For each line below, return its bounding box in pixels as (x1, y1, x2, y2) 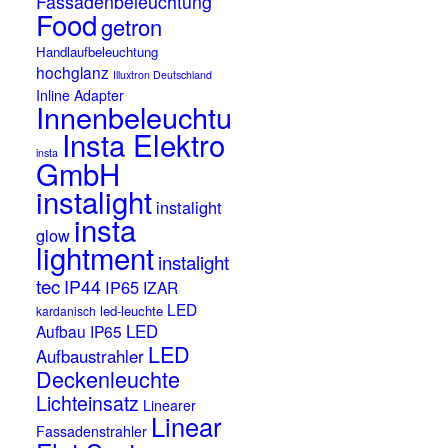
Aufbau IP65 (36, 320, 123, 342)
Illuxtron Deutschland (113, 67, 213, 82)
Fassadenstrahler (36, 421, 148, 441)
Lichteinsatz (36, 389, 140, 417)
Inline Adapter (36, 85, 125, 105)
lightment (36, 236, 155, 278)
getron (101, 11, 163, 42)
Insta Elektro (62, 123, 226, 165)
